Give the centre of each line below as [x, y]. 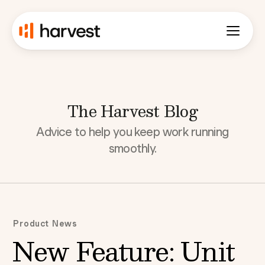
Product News [46, 224]
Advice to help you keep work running [132, 132]
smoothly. [132, 148]
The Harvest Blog [132, 111]
